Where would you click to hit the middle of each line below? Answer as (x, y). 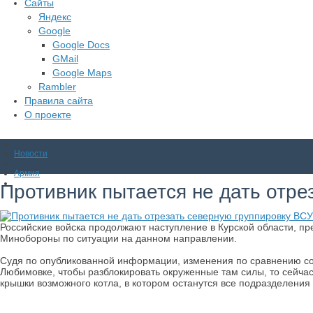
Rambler (57, 87)
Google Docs (81, 45)
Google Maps (82, 73)
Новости (31, 154)
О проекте (48, 115)
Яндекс (55, 17)
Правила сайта (59, 101)
